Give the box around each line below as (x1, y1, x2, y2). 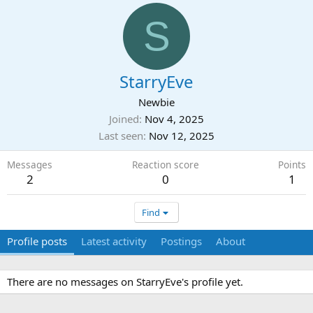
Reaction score (131, 158, 199, 171)
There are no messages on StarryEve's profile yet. (7, 275, 243, 289)
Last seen (99, 129, 143, 143)
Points (278, 158, 306, 171)
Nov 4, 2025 (145, 112, 204, 126)
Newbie (138, 95, 175, 109)
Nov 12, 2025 (149, 129, 214, 143)
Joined (109, 112, 139, 126)
